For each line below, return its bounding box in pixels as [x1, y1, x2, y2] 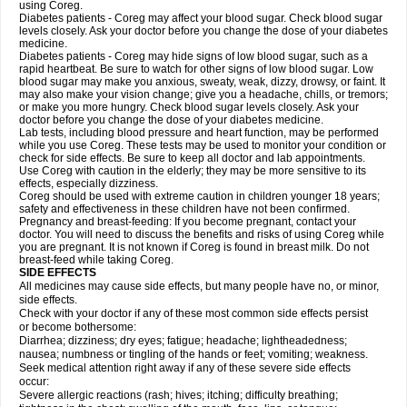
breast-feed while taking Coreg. [19, 253, 174, 266]
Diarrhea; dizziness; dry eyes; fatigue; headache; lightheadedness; [19, 334, 347, 347]
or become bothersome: [19, 321, 136, 333]
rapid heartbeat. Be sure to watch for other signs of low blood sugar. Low [19, 63, 373, 75]
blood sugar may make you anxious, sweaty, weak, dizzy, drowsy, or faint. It [19, 75, 385, 88]
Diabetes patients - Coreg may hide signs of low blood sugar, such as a [19, 50, 368, 63]
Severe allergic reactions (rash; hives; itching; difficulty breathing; [19, 389, 338, 402]
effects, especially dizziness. [19, 177, 158, 190]
